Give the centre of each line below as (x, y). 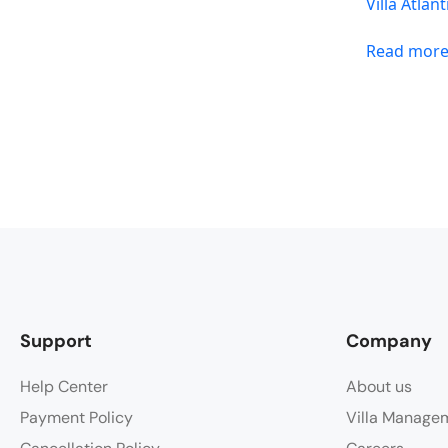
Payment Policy (76, 417)
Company (389, 340)
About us (379, 386)
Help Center (64, 386)
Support (56, 340)
